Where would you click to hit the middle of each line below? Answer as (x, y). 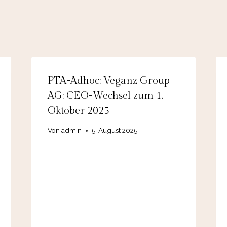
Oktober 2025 (78, 111)
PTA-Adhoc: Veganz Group (108, 80)
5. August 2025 (114, 130)
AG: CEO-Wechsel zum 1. (105, 96)
